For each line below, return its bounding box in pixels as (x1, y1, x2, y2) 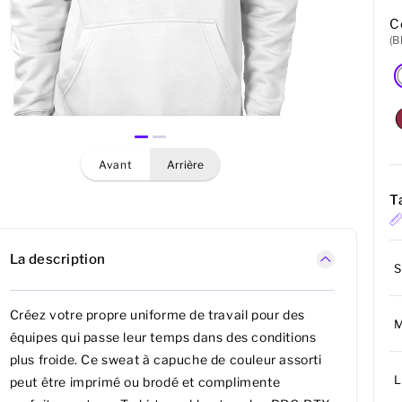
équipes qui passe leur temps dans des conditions (9, 329, 317, 345)
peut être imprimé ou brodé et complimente (9, 374, 281, 390)
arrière (174, 157, 204, 171)
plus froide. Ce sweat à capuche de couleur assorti (9, 352, 322, 368)
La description (9, 250, 106, 267)
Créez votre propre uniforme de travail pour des (9, 307, 305, 323)
